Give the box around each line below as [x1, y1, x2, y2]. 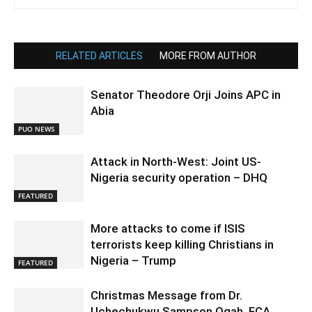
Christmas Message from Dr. [91, 288, 242, 302]
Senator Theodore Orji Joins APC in [91, 87, 281, 102]
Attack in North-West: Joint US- [91, 154, 261, 169]
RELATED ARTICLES [56, 49, 143, 61]
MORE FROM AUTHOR [159, 49, 256, 61]
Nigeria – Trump [91, 253, 176, 267]
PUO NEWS [18, 123, 55, 134]
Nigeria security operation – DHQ [91, 170, 267, 185]
